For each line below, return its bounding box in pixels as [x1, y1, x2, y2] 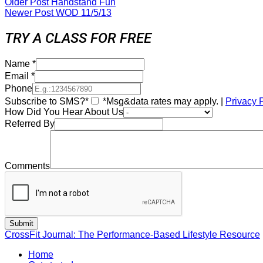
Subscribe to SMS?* [5, 96, 89, 107]
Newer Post [5, 8, 56, 18]
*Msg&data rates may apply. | [100, 96, 225, 107]
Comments [5, 161, 50, 171]
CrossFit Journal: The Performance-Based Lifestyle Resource [5, 230, 260, 240]
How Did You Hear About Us [5, 107, 123, 117]
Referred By [5, 119, 55, 129]
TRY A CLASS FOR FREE [5, 30, 151, 47]
